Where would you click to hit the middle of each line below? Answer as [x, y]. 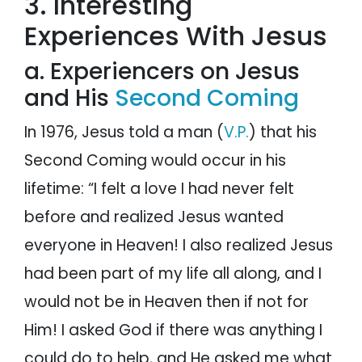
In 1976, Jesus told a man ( [124, 133]
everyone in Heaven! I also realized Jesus [179, 246]
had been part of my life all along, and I [173, 274]
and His [69, 99]
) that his [283, 133]
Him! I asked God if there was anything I [173, 330]
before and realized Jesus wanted [154, 217]
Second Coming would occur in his [155, 161]
